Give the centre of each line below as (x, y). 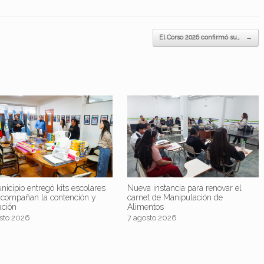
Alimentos (145, 207)
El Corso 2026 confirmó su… (200, 37)
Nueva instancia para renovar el (184, 188)
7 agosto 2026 (152, 218)
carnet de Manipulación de (175, 198)
